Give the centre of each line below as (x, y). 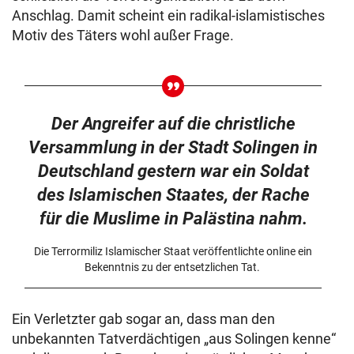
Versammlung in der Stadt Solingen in (173, 148)
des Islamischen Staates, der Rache (173, 195)
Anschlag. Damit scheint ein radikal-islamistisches (168, 16)
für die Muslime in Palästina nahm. (173, 219)
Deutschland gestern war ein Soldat (173, 171)
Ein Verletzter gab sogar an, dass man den (143, 319)
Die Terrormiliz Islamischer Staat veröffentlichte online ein (173, 252)
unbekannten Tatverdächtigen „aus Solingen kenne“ (174, 339)
